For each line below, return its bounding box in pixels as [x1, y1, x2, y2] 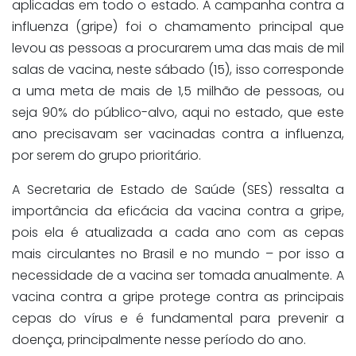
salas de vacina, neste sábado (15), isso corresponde [12, 60, 344, 79]
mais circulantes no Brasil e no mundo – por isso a [12, 245, 344, 264]
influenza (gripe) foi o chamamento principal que [12, 17, 344, 37]
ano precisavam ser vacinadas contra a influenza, [12, 125, 344, 144]
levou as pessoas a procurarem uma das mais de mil [12, 39, 344, 58]
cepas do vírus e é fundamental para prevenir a [12, 309, 344, 328]
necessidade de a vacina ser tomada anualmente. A [12, 266, 344, 285]
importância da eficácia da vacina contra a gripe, [12, 202, 344, 221]
